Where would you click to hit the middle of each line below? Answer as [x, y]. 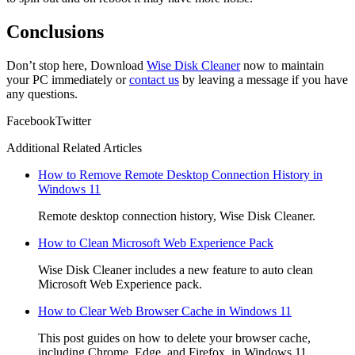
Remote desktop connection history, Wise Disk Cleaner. [177, 216]
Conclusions [55, 32]
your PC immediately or [68, 79]
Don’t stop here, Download [76, 65]
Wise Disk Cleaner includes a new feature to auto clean [176, 269]
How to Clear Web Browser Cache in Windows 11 [165, 311]
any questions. [42, 94]
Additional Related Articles [74, 147]
